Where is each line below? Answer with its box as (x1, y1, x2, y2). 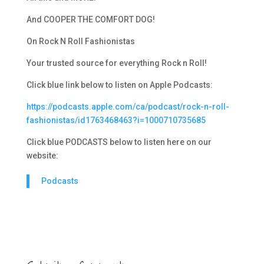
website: (26, 151, 58, 161)
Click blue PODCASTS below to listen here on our (26, 137, 212, 147)
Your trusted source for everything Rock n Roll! (26, 58, 207, 68)
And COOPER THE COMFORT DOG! (26, 15, 155, 25)
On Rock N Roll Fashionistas (26, 37, 135, 47)
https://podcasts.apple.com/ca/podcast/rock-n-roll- (26, 102, 229, 112)
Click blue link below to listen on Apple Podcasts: (26, 80, 213, 90)
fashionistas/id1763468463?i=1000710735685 (26, 115, 206, 126)
